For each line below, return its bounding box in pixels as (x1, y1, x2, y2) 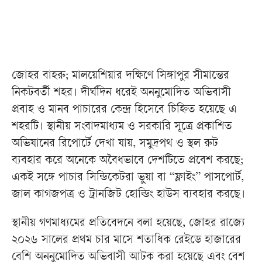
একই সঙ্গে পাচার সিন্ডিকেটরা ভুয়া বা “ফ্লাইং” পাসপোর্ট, (12, 172, 244, 185)
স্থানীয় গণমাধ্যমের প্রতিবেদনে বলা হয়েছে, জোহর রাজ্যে (12, 218, 245, 230)
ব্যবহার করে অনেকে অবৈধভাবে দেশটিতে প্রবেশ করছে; (12, 155, 243, 168)
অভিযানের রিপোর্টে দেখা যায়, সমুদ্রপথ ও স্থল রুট (12, 138, 218, 151)
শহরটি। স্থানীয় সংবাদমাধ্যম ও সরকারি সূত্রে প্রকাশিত (12, 121, 232, 134)
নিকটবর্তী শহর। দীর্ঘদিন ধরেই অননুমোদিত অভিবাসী (12, 87, 231, 100)
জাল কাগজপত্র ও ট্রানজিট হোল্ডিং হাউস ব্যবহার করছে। (12, 189, 249, 202)
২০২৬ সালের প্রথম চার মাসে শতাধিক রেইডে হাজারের (12, 235, 241, 247)
